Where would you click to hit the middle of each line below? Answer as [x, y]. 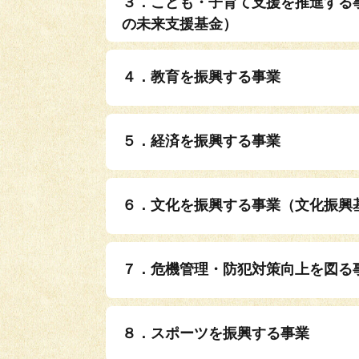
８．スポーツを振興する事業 [216, 333]
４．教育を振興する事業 [201, 77]
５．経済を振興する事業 [201, 141]
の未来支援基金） [179, 24]
